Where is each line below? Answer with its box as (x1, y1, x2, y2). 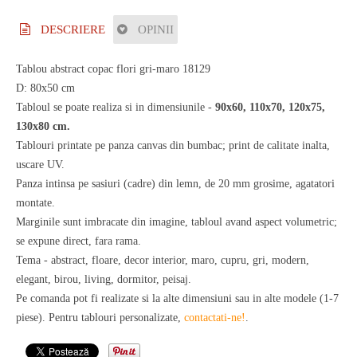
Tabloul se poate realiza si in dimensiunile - (16, 101, 215, 114)
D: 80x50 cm (16, 82, 75, 95)
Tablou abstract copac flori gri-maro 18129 (16, 63, 210, 76)
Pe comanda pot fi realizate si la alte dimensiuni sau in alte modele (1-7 (16, 292, 339, 305)
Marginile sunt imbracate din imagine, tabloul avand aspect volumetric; (16, 216, 337, 229)
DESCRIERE (41, 23, 105, 37)
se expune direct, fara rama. (16, 235, 141, 248)
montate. (16, 197, 55, 210)
